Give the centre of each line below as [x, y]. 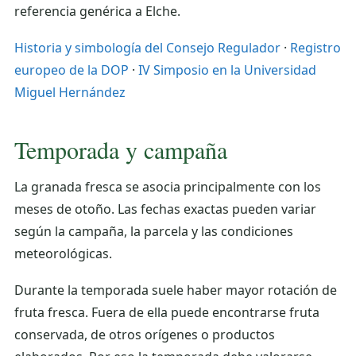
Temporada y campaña [121, 149]
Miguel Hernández [70, 92]
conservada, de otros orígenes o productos [145, 334]
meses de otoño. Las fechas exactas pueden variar [165, 209]
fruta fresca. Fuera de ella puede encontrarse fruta [167, 312]
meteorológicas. [63, 253]
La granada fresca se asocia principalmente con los [168, 186]
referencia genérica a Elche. [97, 11]
